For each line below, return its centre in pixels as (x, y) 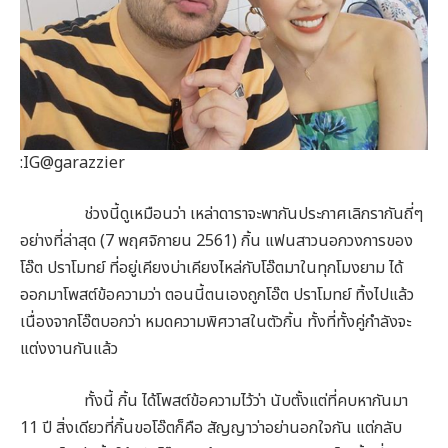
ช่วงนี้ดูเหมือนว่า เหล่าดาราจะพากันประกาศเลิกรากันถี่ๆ (221, 214)
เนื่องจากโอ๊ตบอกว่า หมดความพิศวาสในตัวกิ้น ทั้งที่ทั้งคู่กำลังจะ (215, 322)
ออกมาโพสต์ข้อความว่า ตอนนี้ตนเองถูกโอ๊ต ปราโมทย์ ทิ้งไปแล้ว (217, 295)
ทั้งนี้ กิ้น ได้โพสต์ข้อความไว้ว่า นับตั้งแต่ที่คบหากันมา (214, 400)
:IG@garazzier (72, 162)
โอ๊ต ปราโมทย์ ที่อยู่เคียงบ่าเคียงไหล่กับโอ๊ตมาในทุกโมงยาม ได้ (211, 268)
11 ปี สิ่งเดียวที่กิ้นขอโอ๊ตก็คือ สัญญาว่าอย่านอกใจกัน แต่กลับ (211, 427)
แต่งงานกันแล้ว (69, 349)
